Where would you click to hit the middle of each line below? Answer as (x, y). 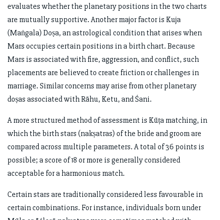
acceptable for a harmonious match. (66, 174)
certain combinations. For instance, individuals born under (104, 208)
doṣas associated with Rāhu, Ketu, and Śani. (80, 99)
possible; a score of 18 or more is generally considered (94, 160)
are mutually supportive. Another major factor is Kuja (94, 20)
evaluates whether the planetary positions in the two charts (107, 7)
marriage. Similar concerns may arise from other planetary (102, 86)
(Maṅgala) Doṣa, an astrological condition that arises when (105, 33)
